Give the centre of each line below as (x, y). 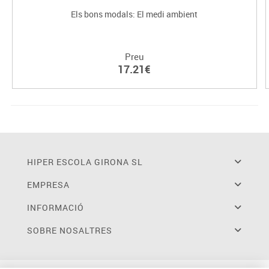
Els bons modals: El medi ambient (134, 14)
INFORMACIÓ (55, 208)
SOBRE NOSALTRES (69, 231)
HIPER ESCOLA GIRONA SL (85, 162)
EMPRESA (48, 185)
